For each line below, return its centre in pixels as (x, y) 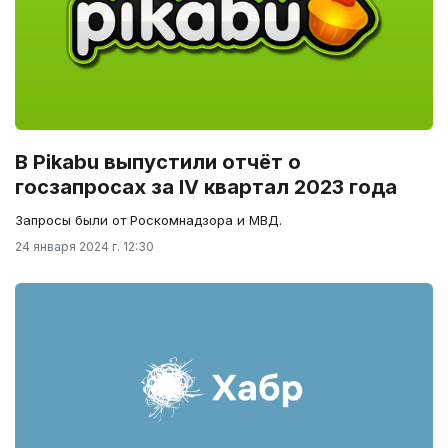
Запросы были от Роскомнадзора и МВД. (148, 220)
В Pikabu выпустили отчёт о (158, 162)
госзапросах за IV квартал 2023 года (206, 187)
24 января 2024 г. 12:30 (84, 247)
